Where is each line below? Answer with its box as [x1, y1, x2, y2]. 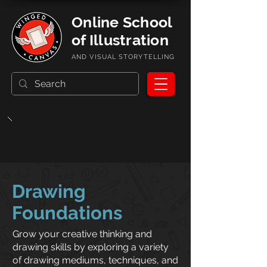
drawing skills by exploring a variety [13, 241, 169, 253]
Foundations [12, 202, 122, 223]
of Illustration [72, 31, 169, 49]
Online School [72, 13, 172, 31]
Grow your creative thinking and [13, 228, 152, 240]
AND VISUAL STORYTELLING [72, 53, 175, 61]
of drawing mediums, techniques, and [13, 254, 178, 266]
